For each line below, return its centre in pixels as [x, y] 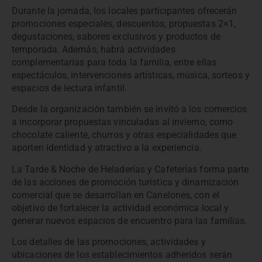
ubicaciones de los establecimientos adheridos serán [122, 255]
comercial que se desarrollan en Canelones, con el [116, 195]
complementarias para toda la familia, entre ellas [114, 62]
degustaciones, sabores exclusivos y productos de [116, 36]
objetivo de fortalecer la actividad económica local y [120, 208]
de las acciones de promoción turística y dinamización [125, 182]
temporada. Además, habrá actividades [94, 49]
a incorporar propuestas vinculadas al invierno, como [123, 122]
